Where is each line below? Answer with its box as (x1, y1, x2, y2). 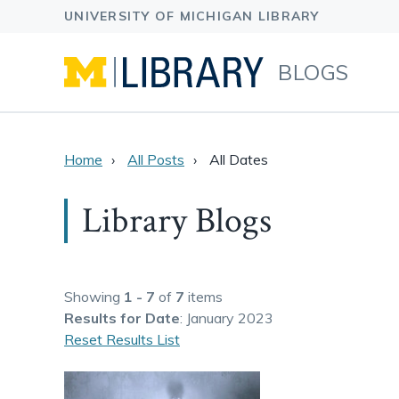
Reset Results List (64, 330, 180, 348)
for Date (120, 309, 180, 327)
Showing (64, 288, 124, 305)
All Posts (127, 151, 184, 168)
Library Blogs (82, 198, 272, 244)
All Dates (209, 151, 268, 168)
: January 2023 (180, 309, 273, 327)
